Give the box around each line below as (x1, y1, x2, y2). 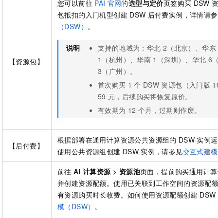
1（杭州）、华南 (98, 54, 151, 65)
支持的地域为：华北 (98, 43, 161, 53)
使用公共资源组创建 (57, 146, 121, 157)
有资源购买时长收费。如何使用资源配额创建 (57, 190, 198, 200)
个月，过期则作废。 (138, 105, 201, 115)
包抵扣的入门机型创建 (57, 10, 127, 20)
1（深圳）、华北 (153, 54, 206, 65)
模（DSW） (57, 201, 95, 212)
